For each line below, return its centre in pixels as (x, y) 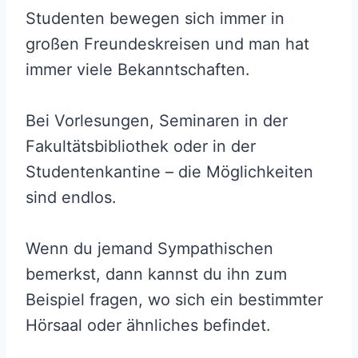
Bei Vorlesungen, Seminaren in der (157, 120)
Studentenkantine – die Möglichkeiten (169, 171)
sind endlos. (71, 197)
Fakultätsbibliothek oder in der (141, 146)
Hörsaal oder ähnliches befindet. (148, 325)
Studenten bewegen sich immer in (155, 18)
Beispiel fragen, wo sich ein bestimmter (174, 299)
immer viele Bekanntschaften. (138, 69)
